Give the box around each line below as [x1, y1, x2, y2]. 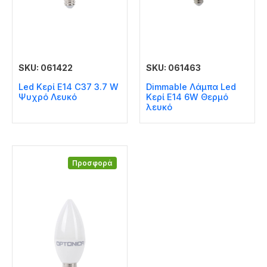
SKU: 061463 [146, 62, 201, 73]
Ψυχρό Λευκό [18, 92, 77, 103]
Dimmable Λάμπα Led [146, 82, 236, 93]
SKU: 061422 [18, 62, 73, 73]
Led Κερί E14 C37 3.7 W [18, 82, 119, 93]
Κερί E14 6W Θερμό [146, 92, 228, 103]
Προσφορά [72, 159, 113, 167]
